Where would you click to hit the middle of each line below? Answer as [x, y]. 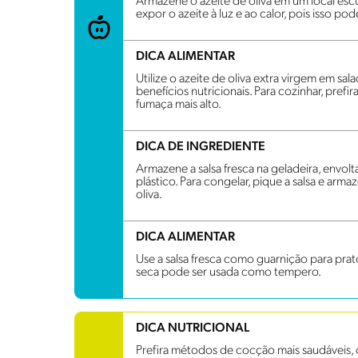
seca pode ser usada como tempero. [229, 272]
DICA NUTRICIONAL [193, 328]
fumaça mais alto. [179, 104]
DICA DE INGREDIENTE [201, 147]
